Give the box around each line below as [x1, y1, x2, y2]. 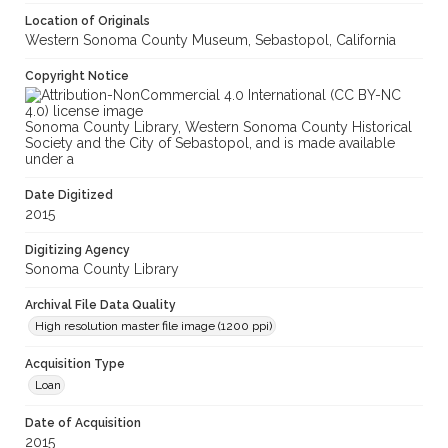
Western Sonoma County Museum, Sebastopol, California [25, 32, 396, 49]
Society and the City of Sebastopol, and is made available [25, 135, 395, 152]
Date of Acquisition [25, 416, 141, 431]
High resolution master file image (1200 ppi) [35, 319, 272, 334]
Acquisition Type [25, 357, 125, 372]
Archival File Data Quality [25, 298, 176, 313]
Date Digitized [25, 188, 113, 203]
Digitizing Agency [25, 243, 130, 258]
